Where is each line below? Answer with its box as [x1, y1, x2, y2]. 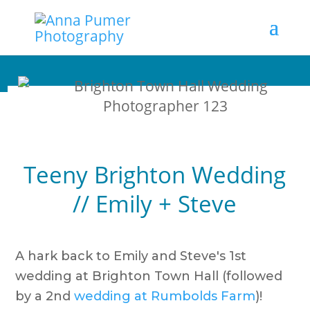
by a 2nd [15, 289, 75, 304]
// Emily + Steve [73, 188, 237, 219]
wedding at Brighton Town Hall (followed [15, 268, 283, 284]
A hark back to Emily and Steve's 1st [15, 248, 247, 264]
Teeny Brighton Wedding [24, 159, 286, 190]
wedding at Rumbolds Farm [74, 289, 256, 304]
